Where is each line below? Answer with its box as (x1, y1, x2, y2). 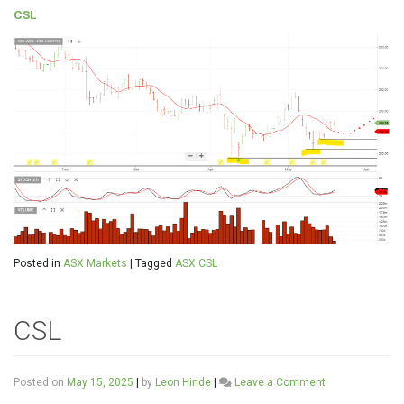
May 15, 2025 (67, 375, 133, 389)
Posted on (14, 375, 67, 389)
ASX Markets (63, 256, 127, 270)
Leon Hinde (155, 375, 211, 389)
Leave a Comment (234, 375, 326, 389)
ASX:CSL (175, 256, 217, 270)
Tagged (135, 256, 175, 270)
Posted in (14, 256, 63, 270)
